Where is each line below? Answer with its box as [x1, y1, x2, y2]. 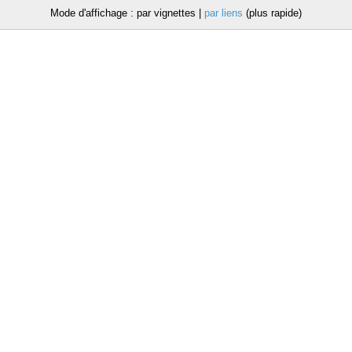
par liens [204, 7, 243, 19]
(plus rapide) [243, 7, 302, 19]
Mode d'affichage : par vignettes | [50, 7, 204, 19]
